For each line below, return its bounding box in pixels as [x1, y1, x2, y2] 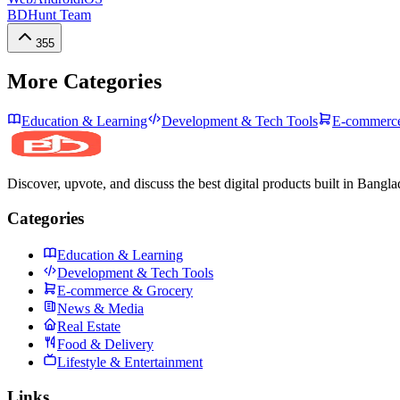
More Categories [7, 70, 162, 94]
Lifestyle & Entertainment [57, 354, 203, 370]
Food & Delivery [57, 336, 154, 352]
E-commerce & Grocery [57, 282, 193, 298]
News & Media [57, 300, 144, 316]
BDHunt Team [7, 6, 91, 22]
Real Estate [57, 318, 121, 334]
